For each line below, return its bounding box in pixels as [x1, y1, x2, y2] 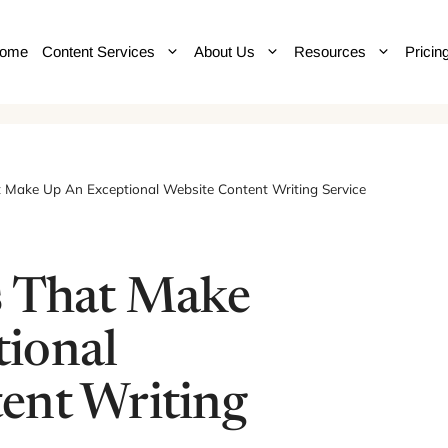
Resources [294, 43, 366, 60]
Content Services [42, 43, 155, 60]
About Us [194, 43, 255, 60]
